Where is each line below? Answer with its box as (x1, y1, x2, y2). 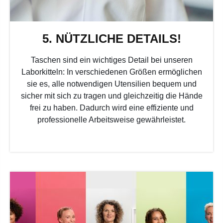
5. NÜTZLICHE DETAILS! (42, 31, 181, 45)
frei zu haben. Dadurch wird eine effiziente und (29, 103, 194, 112)
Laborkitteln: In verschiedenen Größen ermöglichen (21, 67, 202, 76)
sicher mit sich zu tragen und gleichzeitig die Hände (20, 91, 203, 100)
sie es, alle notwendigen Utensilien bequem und (26, 79, 197, 88)
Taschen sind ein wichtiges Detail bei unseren (30, 55, 193, 64)
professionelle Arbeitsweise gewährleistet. (37, 115, 186, 124)
